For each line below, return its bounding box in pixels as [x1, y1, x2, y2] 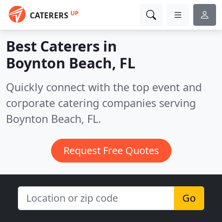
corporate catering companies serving [6, 96, 196, 110]
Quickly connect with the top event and [6, 80, 202, 94]
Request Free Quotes [63, 144, 159, 157]
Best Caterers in [6, 36, 117, 55]
